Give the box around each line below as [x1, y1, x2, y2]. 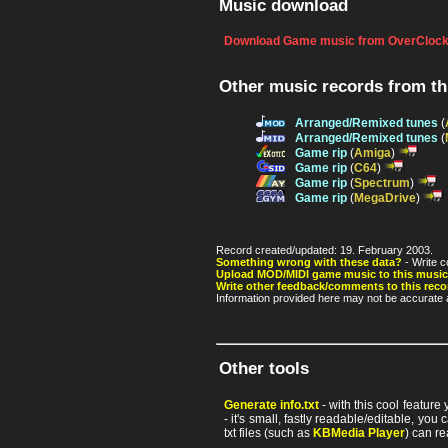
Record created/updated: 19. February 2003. [216, 244, 433, 257]
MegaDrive [354, 191, 416, 206]
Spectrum [354, 176, 410, 191]
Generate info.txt [224, 397, 320, 412]
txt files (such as [224, 425, 313, 440]
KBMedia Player [313, 425, 405, 440]
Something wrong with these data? [216, 256, 402, 269]
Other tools [219, 359, 309, 379]
